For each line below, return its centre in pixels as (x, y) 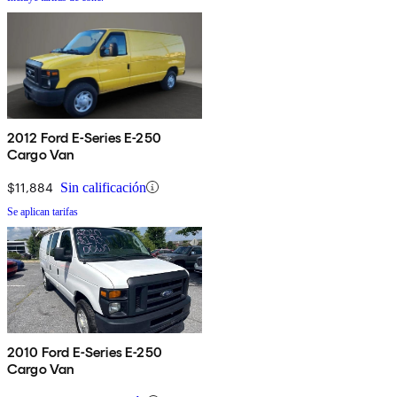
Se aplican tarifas (43, 211)
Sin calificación (103, 187)
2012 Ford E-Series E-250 (85, 137)
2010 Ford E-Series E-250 (85, 352)
